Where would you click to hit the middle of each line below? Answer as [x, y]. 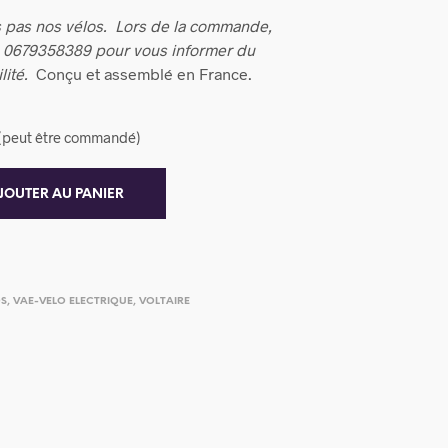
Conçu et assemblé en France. [142, 74]
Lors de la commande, [194, 26]
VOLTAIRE [165, 302]
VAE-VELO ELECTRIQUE [73, 302]
